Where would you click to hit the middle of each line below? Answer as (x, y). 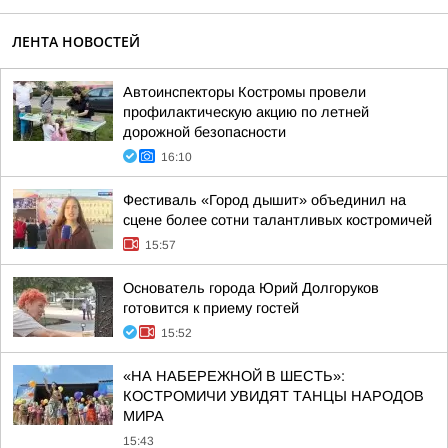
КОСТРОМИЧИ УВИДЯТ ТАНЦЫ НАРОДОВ (273, 396)
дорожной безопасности (204, 132)
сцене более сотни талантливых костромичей (277, 220)
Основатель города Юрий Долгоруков (251, 288)
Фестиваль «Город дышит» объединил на (264, 200)
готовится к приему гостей (211, 308)
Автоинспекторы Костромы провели (244, 92)
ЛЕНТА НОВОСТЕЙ (76, 41)
